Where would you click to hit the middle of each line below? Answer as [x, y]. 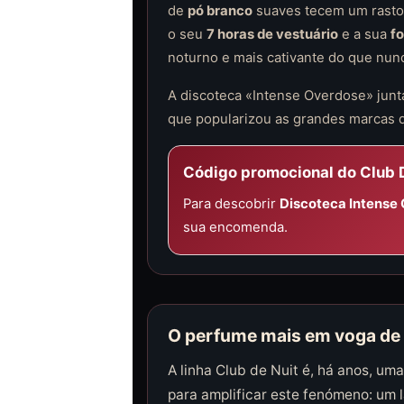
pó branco [220, 11]
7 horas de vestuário [272, 34]
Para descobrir [231, 203]
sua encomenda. [235, 227]
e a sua [364, 34]
